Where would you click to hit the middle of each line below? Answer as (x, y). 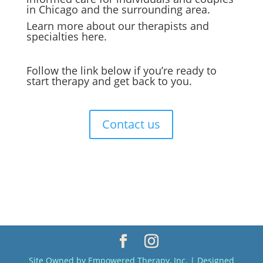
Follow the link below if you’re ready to (121, 70)
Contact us (131, 124)
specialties (54, 36)
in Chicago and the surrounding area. (118, 9)
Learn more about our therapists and (117, 26)
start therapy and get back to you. (109, 81)
